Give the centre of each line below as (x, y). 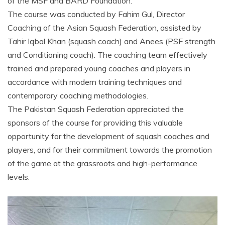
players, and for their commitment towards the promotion (110, 150)
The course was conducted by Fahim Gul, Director (96, 14)
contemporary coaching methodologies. (78, 96)
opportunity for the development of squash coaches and (108, 136)
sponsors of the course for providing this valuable (95, 123)
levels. (19, 177)
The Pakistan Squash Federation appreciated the (96, 109)
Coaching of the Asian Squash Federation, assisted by (104, 28)
